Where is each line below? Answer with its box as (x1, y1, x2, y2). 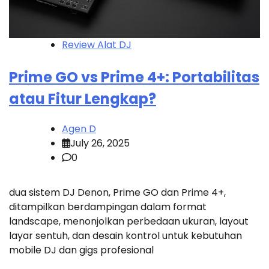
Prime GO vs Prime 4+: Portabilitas (9, 67, 259, 87)
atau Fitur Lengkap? (9, 88, 156, 109)
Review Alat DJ (62, 37, 131, 52)
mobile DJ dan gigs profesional (9, 243, 154, 257)
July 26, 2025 (70, 136, 130, 150)
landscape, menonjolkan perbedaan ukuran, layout (9, 214, 249, 228)
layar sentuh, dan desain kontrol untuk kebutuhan (9, 228, 242, 243)
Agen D (62, 121, 96, 136)
